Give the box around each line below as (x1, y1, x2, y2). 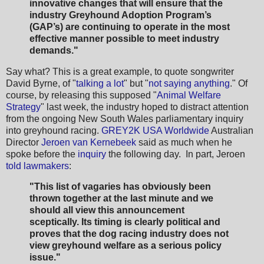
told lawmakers (6, 160, 69, 171)
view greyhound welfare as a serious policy (29, 240, 222, 251)
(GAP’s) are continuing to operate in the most (29, 21, 230, 32)
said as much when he (136, 137, 232, 147)
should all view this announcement (29, 205, 184, 216)
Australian (209, 125, 253, 136)
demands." (29, 45, 78, 55)
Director (6, 137, 41, 147)
